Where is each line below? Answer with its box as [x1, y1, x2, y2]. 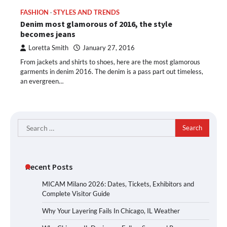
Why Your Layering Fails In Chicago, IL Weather [42, 206, 180, 215]
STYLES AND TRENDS [53, 8, 120, 16]
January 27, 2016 [83, 44, 135, 52]
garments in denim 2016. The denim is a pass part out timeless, [20, 67, 203, 75]
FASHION [20, 8, 49, 16]
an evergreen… [20, 77, 63, 85]
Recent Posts [25, 161, 72, 172]
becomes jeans [20, 28, 75, 39]
